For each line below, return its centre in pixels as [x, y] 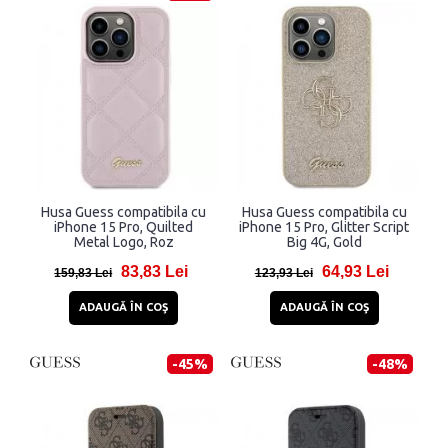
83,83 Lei [155, 272]
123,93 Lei [283, 273]
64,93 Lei [355, 272]
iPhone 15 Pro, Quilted [123, 227]
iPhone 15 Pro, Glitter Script [324, 227]
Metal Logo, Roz [123, 242]
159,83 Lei [83, 273]
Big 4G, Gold [324, 242]
